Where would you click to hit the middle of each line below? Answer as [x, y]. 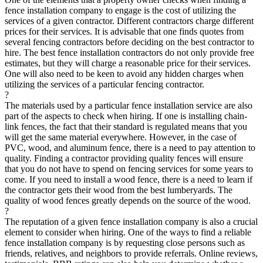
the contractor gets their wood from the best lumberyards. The [119, 190]
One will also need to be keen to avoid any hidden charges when [124, 74]
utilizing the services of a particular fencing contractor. [104, 85]
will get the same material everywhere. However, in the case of [121, 137]
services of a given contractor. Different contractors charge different [129, 21]
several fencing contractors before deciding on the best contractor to [129, 42]
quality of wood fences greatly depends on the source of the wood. [128, 201]
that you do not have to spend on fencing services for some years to [129, 169]
